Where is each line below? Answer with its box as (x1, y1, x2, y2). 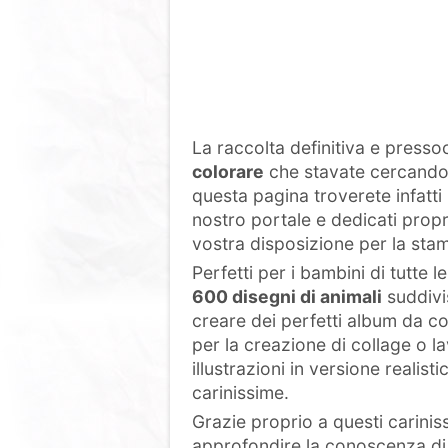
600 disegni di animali (192, 286, 382, 307)
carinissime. (192, 382, 289, 403)
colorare (192, 161, 264, 182)
